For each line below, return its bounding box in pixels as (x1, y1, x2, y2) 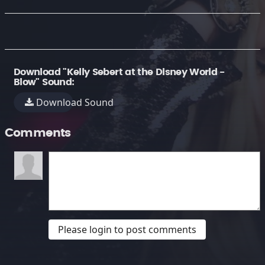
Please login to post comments (58, 223, 196, 236)
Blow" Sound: (14, 77, 75, 87)
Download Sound (34, 96, 114, 109)
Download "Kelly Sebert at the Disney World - (14, 67, 225, 77)
